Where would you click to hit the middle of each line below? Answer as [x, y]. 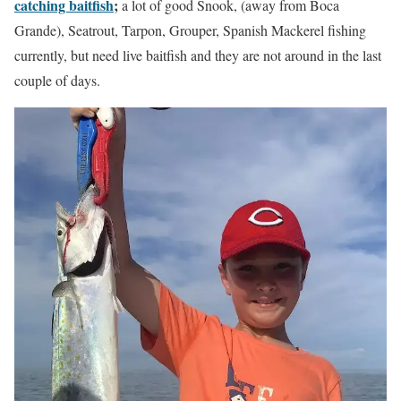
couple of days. [57, 80]
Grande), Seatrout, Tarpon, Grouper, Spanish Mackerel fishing [190, 30]
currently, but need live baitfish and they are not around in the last [198, 55]
